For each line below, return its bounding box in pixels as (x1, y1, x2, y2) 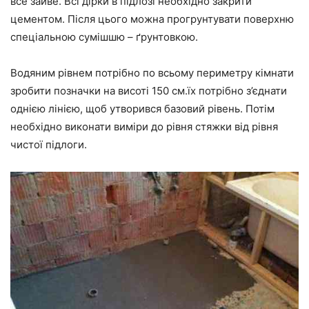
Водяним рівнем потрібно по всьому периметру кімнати (10, 66, 294, 80)
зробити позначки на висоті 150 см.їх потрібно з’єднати (10, 84, 287, 98)
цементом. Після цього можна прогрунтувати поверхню (10, 12, 294, 26)
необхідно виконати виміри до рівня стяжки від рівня (10, 120, 278, 134)
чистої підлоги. (10, 138, 87, 152)
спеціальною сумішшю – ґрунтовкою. (10, 30, 198, 44)
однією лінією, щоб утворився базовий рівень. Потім (10, 102, 275, 116)
